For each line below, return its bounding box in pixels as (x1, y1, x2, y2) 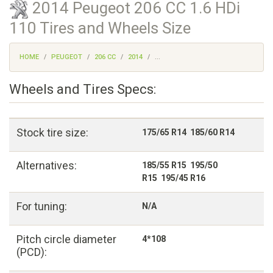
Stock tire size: (16, 126, 88, 140)
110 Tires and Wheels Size (9, 19, 191, 38)
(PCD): (16, 246, 47, 259)
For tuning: (16, 200, 67, 213)
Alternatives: (16, 159, 77, 172)
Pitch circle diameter (16, 233, 116, 246)
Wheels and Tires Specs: (9, 82, 156, 97)
